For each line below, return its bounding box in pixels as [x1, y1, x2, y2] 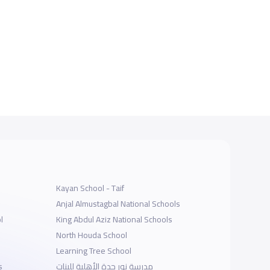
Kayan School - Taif [56, 180, 125, 196]
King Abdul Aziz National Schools [56, 212, 173, 228]
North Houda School [56, 227, 128, 243]
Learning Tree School [56, 243, 132, 259]
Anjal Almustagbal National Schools [56, 196, 181, 212]
